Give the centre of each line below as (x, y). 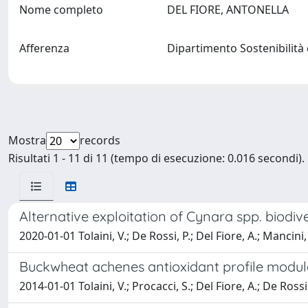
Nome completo (61, 10)
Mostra (27, 140)
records (100, 140)
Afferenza (44, 48)
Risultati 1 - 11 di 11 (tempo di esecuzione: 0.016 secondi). (156, 158)
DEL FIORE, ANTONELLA (230, 10)
